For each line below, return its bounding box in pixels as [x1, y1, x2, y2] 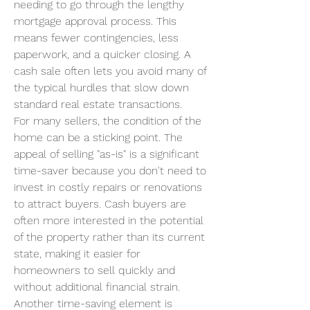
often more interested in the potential [14, 214, 203, 227]
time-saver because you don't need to [14, 164, 206, 177]
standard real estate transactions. [14, 98, 182, 111]
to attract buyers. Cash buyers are [14, 197, 186, 210]
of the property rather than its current [14, 230, 205, 244]
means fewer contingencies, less [14, 31, 179, 44]
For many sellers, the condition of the [14, 114, 201, 127]
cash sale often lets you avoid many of [14, 64, 206, 77]
